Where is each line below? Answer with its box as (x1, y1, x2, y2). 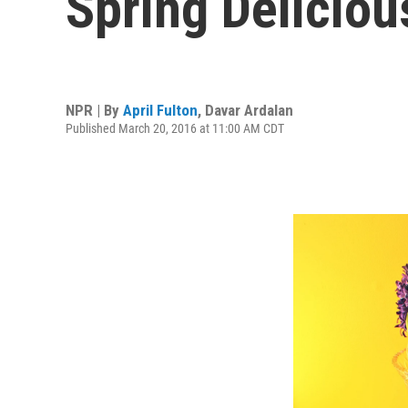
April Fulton (123, 100, 198, 119)
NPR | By (66, 100, 123, 119)
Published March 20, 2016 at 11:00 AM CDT (66, 120, 284, 136)
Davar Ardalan (205, 100, 293, 119)
